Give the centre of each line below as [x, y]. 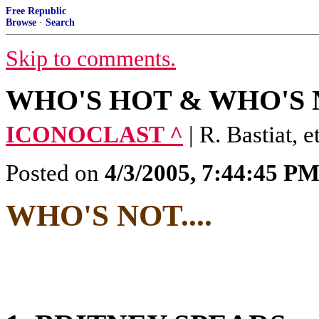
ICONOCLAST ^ [94, 135]
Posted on [55, 173]
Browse [21, 22]
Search [60, 22]
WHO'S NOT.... [109, 215]
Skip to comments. [91, 59]
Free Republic [36, 11]
